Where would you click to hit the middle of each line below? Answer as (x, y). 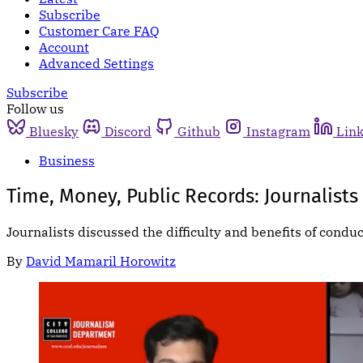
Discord (128, 131)
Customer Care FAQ (99, 31)
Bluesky (54, 131)
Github (199, 131)
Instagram (278, 131)
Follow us (35, 109)
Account (64, 47)
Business (67, 160)
